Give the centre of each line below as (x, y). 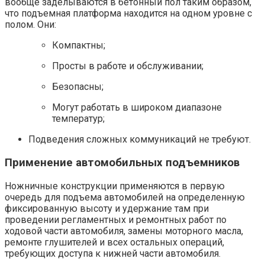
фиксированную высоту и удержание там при (107, 208)
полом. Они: (30, 25)
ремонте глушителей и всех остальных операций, (114, 242)
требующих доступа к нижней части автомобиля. (113, 253)
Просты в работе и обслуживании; (128, 66)
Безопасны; (78, 87)
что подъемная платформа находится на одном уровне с (128, 14)
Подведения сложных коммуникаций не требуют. (140, 140)
